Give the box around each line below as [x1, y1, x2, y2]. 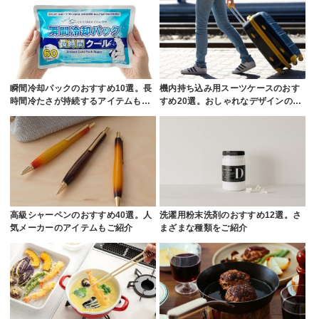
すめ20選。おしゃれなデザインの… [159, 96, 302, 107]
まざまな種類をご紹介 [159, 223, 248, 234]
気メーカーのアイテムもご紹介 [10, 223, 133, 234]
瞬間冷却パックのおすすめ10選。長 [10, 83, 152, 94]
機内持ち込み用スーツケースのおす [159, 83, 300, 94]
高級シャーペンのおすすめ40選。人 [10, 210, 152, 221]
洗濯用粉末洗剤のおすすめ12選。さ [159, 210, 302, 221]
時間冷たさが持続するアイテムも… [10, 96, 151, 107]
